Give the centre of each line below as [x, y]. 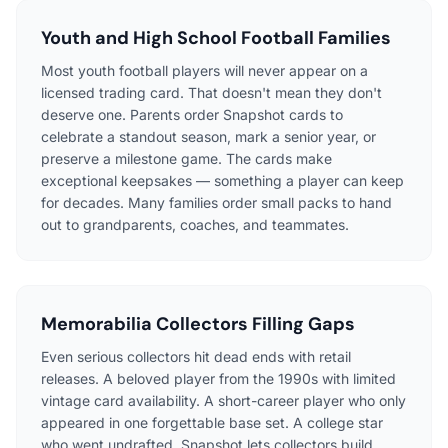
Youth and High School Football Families [216, 38]
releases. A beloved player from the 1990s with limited [218, 379]
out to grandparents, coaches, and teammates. [195, 225]
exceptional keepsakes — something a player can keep [222, 181]
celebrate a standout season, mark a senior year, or [208, 137]
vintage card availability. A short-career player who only [223, 401]
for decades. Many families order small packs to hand [216, 203]
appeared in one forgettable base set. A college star [212, 423]
